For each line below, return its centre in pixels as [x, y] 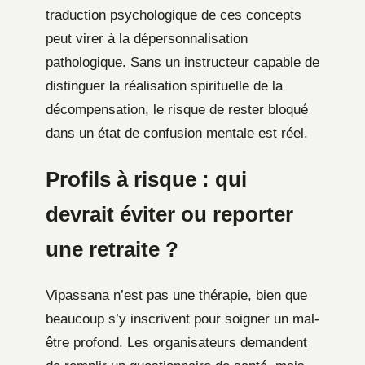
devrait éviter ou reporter [169, 214]
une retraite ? [112, 249]
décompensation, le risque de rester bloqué [177, 109]
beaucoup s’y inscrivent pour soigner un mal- [182, 319]
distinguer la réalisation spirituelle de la [164, 86]
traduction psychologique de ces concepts [174, 15]
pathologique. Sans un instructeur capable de [182, 62]
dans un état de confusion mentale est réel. [177, 133]
